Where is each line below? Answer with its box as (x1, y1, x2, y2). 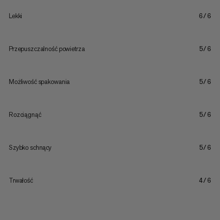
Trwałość (8, 176, 33, 185)
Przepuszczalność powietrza (8, 45, 85, 54)
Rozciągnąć (8, 110, 41, 119)
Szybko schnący (8, 143, 52, 152)
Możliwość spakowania (8, 78, 70, 86)
